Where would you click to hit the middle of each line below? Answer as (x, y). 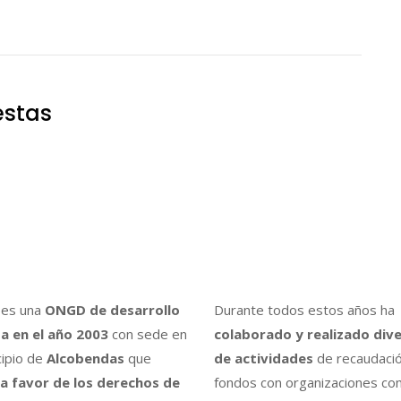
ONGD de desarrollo (110, 309)
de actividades (264, 358)
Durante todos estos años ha (304, 309)
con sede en (147, 333)
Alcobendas (85, 358)
